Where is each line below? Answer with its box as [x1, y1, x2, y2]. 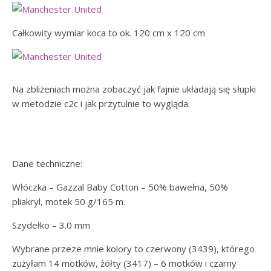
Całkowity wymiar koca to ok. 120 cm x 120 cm [12, 27, 205, 39]
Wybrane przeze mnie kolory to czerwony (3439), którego [12, 243, 255, 255]
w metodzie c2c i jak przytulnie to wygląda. [12, 97, 195, 109]
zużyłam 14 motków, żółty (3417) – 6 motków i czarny [12, 257, 237, 269]
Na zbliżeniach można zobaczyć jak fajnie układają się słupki [12, 83, 256, 95]
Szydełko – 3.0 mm [12, 219, 90, 231]
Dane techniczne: [12, 157, 82, 169]
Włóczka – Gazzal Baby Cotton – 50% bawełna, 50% [12, 181, 228, 193]
